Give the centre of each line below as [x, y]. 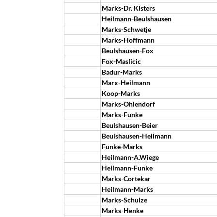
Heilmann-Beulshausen [137, 19]
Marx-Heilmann [126, 83]
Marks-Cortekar [126, 178]
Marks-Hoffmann [128, 40]
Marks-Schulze [124, 200]
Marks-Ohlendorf [128, 104]
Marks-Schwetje [126, 29]
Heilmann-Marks [127, 189]
